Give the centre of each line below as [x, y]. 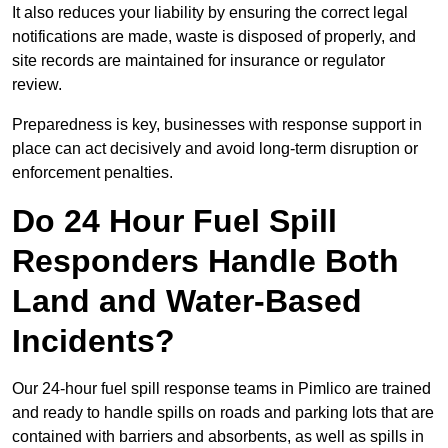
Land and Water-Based [187, 301]
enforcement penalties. [92, 173]
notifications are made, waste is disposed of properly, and [214, 37]
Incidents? [93, 341]
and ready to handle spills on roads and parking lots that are [223, 413]
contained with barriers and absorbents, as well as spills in [218, 437]
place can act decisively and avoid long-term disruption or [215, 149]
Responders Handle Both [205, 261]
